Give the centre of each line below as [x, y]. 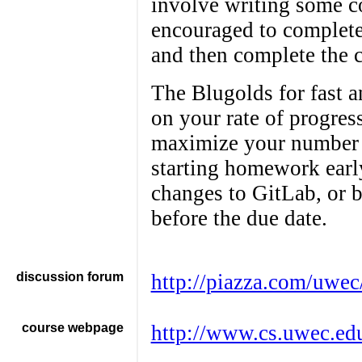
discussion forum [69, 277]
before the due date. [239, 218]
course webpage [72, 328]
